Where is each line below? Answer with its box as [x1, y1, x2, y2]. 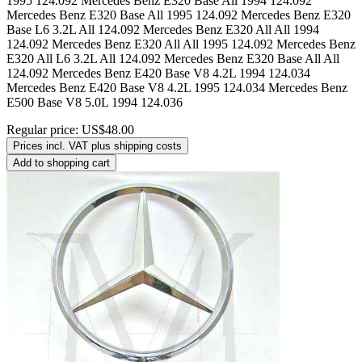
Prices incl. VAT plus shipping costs [13, 139, 182, 152]
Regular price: [6, 122, 82, 137]
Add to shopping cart [13, 156, 110, 169]
